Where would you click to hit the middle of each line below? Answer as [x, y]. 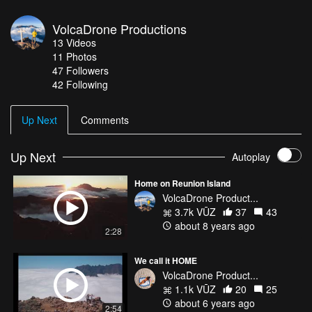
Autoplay [251, 157]
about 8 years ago [213, 225]
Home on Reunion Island [182, 183]
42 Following [80, 84]
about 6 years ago [213, 303]
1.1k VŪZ [194, 289]
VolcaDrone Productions [119, 28]
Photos [81, 56]
